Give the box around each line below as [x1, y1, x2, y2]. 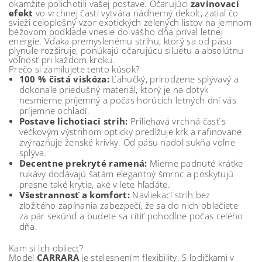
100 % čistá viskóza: [19, 73, 109, 85]
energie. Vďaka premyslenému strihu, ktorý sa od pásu [9, 35, 232, 47]
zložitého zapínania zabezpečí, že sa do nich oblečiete [19, 199, 238, 212]
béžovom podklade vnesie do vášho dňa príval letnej [9, 26, 223, 38]
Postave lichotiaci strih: [19, 115, 128, 127]
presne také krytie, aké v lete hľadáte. [19, 178, 171, 191]
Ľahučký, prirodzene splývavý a [109, 73, 239, 85]
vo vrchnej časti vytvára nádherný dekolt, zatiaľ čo [33, 7, 239, 19]
